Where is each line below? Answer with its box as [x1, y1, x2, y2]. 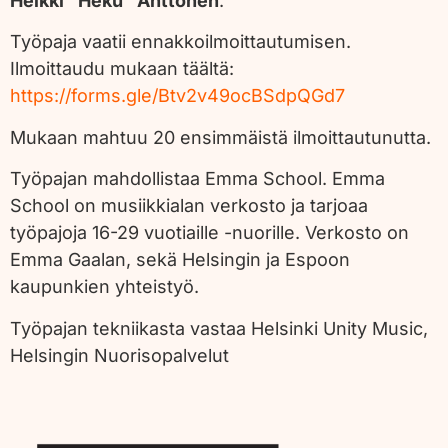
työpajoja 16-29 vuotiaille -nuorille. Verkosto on [10, 222, 409, 244]
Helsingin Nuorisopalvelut [10, 344, 229, 366]
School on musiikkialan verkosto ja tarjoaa [10, 195, 368, 217]
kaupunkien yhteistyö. [10, 276, 204, 298]
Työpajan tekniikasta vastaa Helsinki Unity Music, [10, 317, 428, 339]
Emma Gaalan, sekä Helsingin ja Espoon [10, 249, 350, 271]
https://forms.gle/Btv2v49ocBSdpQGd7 [10, 85, 345, 107]
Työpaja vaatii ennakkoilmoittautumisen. [10, 31, 351, 53]
